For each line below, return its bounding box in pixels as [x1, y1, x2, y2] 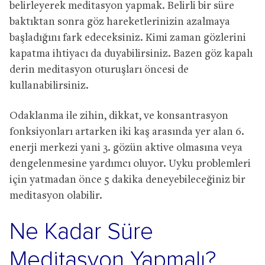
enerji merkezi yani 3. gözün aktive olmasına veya [9, 142, 243, 154]
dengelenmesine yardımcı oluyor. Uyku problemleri [9, 158, 251, 170]
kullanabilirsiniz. [9, 80, 89, 92]
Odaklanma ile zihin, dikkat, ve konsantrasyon [9, 110, 228, 122]
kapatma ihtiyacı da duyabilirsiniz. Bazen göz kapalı [9, 48, 253, 60]
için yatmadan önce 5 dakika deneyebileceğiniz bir [9, 174, 245, 186]
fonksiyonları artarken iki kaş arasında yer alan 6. [9, 126, 244, 138]
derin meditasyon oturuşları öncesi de [9, 64, 189, 76]
